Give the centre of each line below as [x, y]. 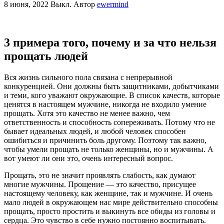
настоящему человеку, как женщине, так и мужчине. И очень [108, 193]
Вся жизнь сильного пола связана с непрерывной [88, 77]
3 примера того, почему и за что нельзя [110, 42]
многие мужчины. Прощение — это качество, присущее [100, 184]
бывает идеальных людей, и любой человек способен [95, 131]
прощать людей [46, 56]
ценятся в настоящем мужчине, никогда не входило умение [105, 104]
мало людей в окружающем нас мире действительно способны [111, 202]
